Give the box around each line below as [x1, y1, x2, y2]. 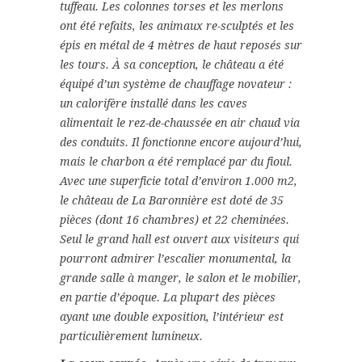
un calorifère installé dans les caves [60, 97, 247, 111]
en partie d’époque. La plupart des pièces [60, 291, 276, 305]
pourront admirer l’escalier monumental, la [60, 252, 291, 266]
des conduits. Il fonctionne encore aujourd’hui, [60, 136, 302, 149]
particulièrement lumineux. [60, 330, 203, 343]
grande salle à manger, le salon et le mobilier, [60, 271, 301, 285]
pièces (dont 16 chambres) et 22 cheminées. [60, 213, 289, 227]
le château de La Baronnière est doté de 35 [60, 194, 284, 208]
